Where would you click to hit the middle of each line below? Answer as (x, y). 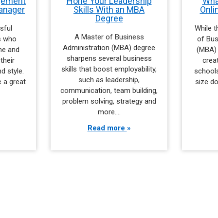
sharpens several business (109, 58)
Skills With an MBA (109, 9)
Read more (107, 128)
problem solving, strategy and (109, 101)
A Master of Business (109, 37)
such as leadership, (109, 80)
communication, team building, (109, 90)
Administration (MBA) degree (109, 47)
